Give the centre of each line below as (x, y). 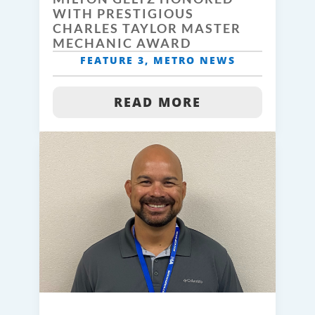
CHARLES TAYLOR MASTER (147, 28)
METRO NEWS (194, 60)
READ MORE (157, 102)
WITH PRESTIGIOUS (123, 14)
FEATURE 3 (112, 60)
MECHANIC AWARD (122, 43)
